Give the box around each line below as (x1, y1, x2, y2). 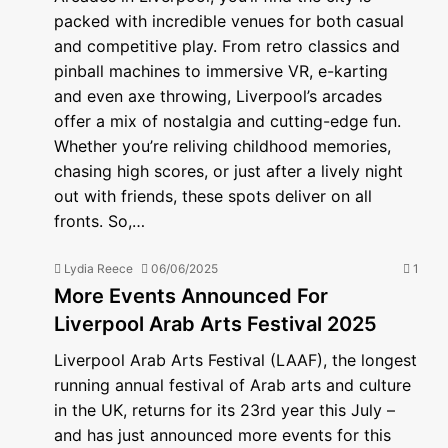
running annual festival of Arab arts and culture (54, 375, 411, 395)
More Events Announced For (54, 284, 328, 308)
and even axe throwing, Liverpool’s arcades (54, 86, 382, 106)
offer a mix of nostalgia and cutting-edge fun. (54, 111, 401, 131)
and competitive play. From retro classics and (54, 36, 400, 56)
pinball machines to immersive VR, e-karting (54, 61, 388, 81)
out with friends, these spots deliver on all (54, 186, 372, 206)
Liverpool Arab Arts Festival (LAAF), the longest (54, 350, 417, 370)
